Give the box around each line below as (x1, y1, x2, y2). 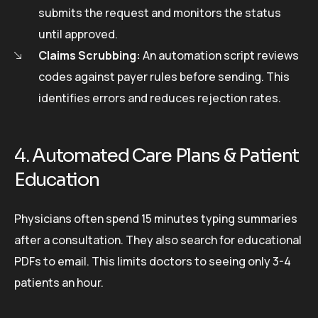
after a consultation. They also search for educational (14, 231, 302, 248)
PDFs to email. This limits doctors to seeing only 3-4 (14, 253, 291, 269)
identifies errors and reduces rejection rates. (38, 89, 281, 106)
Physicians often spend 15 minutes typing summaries (14, 210, 297, 226)
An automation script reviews (141, 47, 299, 63)
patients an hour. (14, 274, 104, 290)
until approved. (38, 26, 118, 42)
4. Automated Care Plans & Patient (14, 143, 300, 168)
